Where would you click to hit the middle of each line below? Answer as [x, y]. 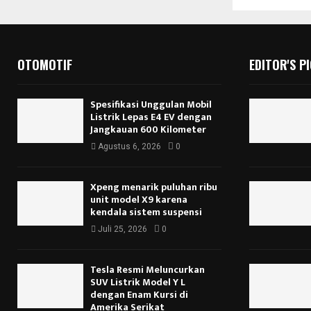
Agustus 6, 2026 [129, 147]
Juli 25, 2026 [123, 229]
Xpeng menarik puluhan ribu [154, 187]
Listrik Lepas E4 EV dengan [151, 117]
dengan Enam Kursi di [139, 295]
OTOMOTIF [45, 65]
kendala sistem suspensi [146, 212]
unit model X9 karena [139, 200]
